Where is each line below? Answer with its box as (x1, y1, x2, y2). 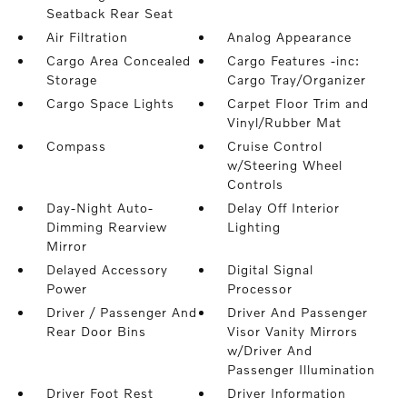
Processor (227, 281, 293, 297)
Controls (227, 176, 284, 193)
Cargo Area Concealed (45, 53, 191, 69)
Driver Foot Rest (45, 385, 154, 402)
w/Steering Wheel (227, 157, 343, 174)
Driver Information (227, 385, 347, 402)
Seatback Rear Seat (45, 5, 174, 22)
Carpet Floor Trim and (227, 95, 370, 112)
